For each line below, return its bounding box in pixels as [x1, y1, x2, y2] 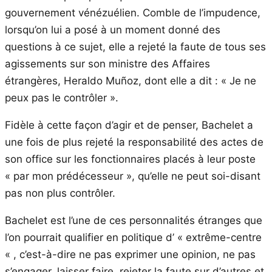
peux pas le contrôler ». [5, 91, 118, 104]
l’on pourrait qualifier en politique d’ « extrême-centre [5, 231, 262, 243]
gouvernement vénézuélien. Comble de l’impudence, [5, 6, 260, 19]
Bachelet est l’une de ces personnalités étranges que [5, 214, 262, 226]
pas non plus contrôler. [5, 186, 115, 199]
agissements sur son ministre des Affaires [5, 57, 210, 70]
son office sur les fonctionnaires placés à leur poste [5, 152, 256, 165]
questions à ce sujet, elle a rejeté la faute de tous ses [5, 40, 266, 53]
